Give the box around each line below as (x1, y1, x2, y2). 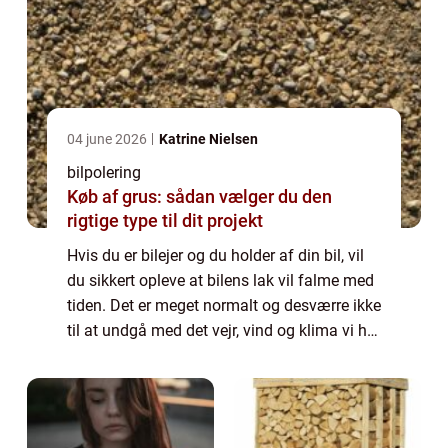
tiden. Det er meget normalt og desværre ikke (67, 295, 381, 315)
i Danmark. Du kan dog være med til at (67, 345, 338, 365)
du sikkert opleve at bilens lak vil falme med (67, 270, 374, 290)
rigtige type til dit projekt (67, 209, 263, 231)
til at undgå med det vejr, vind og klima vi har (67, 320, 381, 340)
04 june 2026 (67, 130, 150, 147)
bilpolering (67, 162, 141, 182)
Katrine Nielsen (159, 130, 258, 147)
